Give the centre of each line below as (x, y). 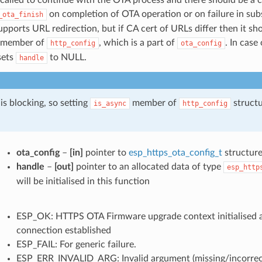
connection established (63, 230)
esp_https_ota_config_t (175, 152)
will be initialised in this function (83, 181)
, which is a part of (138, 42)
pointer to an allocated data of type (148, 166)
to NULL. (67, 57)
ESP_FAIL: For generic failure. (76, 244)
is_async (110, 103)
